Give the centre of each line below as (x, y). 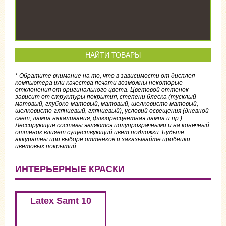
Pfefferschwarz (172, 184)
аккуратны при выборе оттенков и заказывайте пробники (103, 139)
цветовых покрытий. (46, 146)
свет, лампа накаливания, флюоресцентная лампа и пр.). (99, 118)
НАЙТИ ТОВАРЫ (113, 55)
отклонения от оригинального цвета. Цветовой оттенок (102, 90)
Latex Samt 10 (61, 201)
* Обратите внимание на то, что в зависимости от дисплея (105, 76)
